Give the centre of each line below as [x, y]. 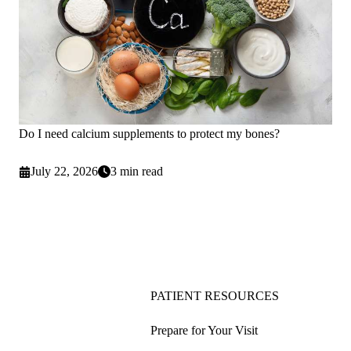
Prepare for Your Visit [204, 331]
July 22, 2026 [65, 172]
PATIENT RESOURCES [215, 296]
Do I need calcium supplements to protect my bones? [149, 134]
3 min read [137, 172]
